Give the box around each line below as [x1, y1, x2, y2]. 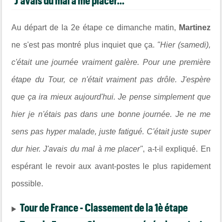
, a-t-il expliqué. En [143, 145, 211, 154]
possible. [11, 179, 44, 188]
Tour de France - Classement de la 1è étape [20, 201, 188, 214]
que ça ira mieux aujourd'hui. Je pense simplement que [11, 93, 211, 102]
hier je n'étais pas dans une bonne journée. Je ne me [11, 110, 211, 119]
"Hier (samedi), [157, 41, 211, 50]
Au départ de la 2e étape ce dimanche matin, [11, 23, 179, 32]
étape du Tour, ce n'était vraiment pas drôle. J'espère [11, 75, 211, 84]
